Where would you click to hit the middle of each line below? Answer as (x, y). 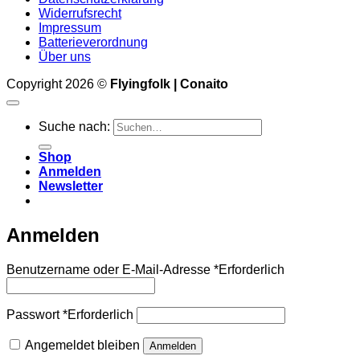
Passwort (35, 314)
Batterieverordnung (93, 42)
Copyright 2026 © (58, 84)
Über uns (65, 56)
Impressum (70, 27)
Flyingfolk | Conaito (169, 84)
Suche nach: (74, 126)
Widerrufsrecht (80, 13)
